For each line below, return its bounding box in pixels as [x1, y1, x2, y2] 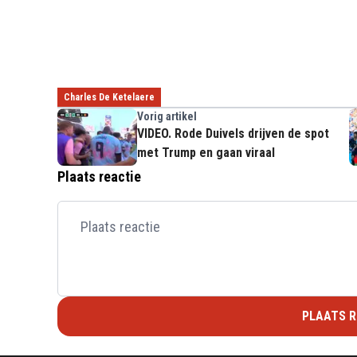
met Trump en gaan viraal [137, 144, 275, 160]
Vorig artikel [137, 109, 197, 123]
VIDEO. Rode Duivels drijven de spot [137, 125, 329, 141]
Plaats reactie [57, 167, 141, 185]
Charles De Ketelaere [64, 91, 155, 103]
